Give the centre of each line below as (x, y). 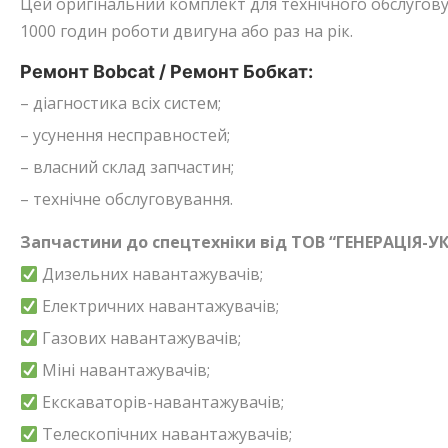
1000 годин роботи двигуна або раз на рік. (186, 31)
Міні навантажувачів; (124, 370)
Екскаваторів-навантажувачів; (161, 402)
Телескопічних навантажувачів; (165, 434)
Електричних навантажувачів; (159, 306)
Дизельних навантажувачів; (151, 274)
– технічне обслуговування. (126, 199)
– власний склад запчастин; (127, 167)
